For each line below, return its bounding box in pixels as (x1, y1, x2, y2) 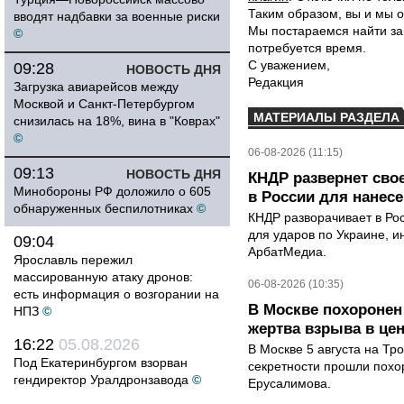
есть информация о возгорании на (14, 287, 219, 301)
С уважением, (248, 58, 330, 72)
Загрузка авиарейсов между (14, 79, 179, 94)
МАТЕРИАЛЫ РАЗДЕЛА (253, 110, 399, 124)
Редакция (248, 75, 304, 89)
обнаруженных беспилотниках (14, 201, 193, 216)
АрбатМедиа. (248, 244, 326, 259)
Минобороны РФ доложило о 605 (14, 184, 211, 198)
